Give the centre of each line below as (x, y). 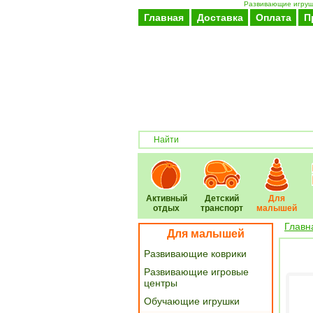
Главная (164, 17)
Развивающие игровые (196, 272)
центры (161, 283)
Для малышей (206, 234)
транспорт (221, 208)
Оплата (273, 17)
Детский (221, 198)
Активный (166, 198)
